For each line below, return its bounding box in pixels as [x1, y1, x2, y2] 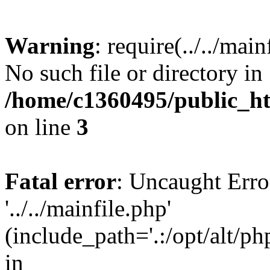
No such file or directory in [5, 60, 263, 86]
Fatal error [5, 168, 116, 194]
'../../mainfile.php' [5, 195, 171, 221]
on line [5, 114, 77, 140]
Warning [5, 33, 95, 58]
